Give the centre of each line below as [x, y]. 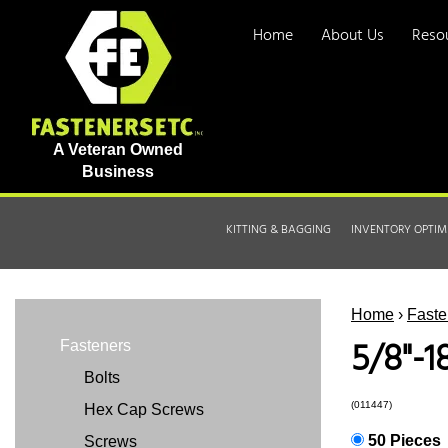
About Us [352, 36]
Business [117, 171]
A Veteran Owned [117, 149]
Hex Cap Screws [142, 409]
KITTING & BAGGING [278, 230]
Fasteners [95, 345]
